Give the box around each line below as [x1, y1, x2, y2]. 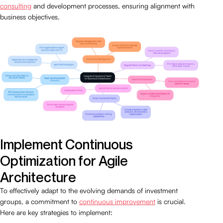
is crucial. [155, 197, 186, 206]
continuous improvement [79, 197, 155, 206]
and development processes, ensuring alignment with [31, 1, 195, 10]
